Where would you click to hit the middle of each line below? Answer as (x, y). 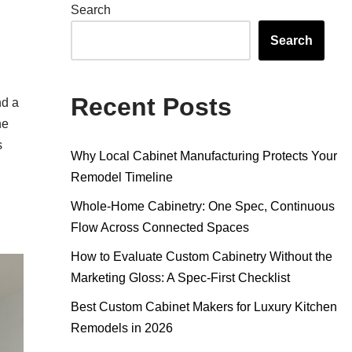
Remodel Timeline (121, 177)
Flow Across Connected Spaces (159, 227)
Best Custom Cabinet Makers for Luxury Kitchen (203, 307)
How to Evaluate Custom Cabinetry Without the (201, 257)
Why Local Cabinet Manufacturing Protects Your (203, 156)
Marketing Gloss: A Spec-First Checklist (180, 278)
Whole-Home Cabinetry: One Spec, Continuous (202, 206)
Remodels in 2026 (121, 328)
